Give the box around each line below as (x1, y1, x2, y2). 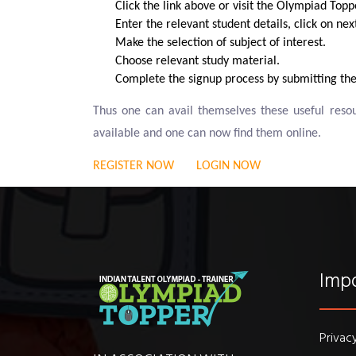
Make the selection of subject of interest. (115, 37, 326, 49)
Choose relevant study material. (115, 55, 280, 68)
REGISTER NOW (93, 160, 174, 172)
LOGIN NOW (196, 160, 261, 172)
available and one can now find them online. (93, 127, 321, 140)
